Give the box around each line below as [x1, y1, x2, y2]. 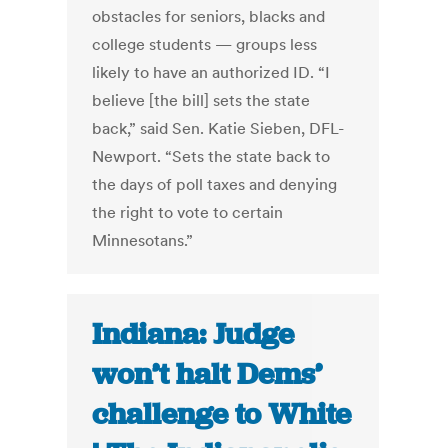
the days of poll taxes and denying [92, 174, 338, 195]
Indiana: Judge [92, 315, 295, 354]
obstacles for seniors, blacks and [92, 6, 326, 27]
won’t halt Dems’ [92, 355, 323, 394]
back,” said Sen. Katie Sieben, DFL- [92, 118, 345, 139]
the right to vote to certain [92, 202, 284, 223]
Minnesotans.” [92, 230, 194, 251]
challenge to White [92, 395, 352, 434]
